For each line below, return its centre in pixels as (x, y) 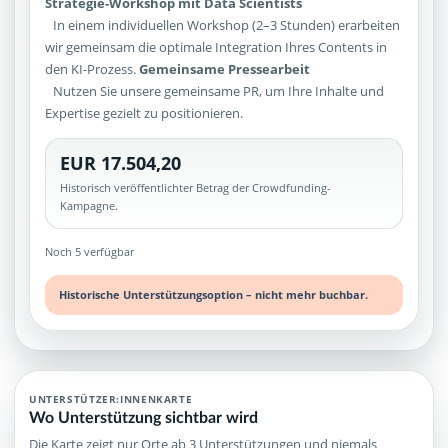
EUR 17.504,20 (121, 162)
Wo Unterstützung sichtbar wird (143, 417)
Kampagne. (89, 205)
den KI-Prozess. (92, 69)
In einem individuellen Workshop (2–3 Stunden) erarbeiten (223, 25)
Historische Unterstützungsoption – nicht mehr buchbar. (214, 294)
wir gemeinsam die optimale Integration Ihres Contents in (216, 47)
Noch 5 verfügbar (90, 251)
